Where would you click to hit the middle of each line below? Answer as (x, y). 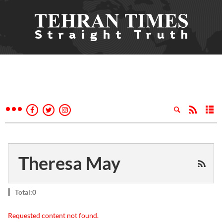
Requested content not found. (53, 215)
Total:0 (26, 192)
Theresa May (69, 163)
